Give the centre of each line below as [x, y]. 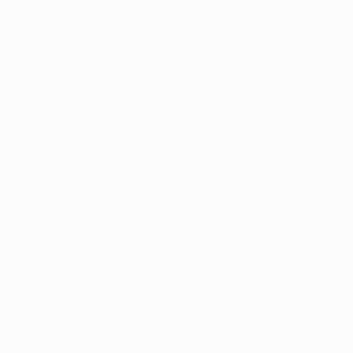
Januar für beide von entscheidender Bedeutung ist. [181, 187]
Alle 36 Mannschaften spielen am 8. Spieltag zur [169, 219]
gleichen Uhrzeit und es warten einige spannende [174, 238]
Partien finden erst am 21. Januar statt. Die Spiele [171, 61]
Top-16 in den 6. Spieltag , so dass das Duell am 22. [175, 168]
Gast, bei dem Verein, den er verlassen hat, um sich [176, 313]
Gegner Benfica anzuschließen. [123, 332]
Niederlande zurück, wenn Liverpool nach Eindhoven [182, 275]
